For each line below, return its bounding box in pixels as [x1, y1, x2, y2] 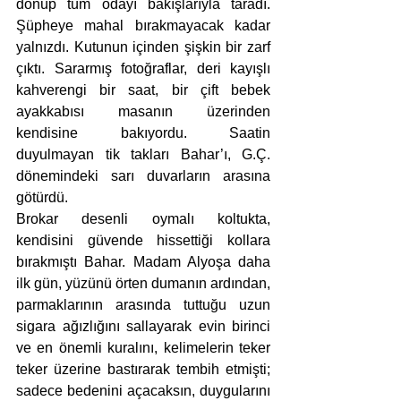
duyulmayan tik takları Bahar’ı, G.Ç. [16, 147, 270, 162]
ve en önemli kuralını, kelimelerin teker [16, 340, 270, 355]
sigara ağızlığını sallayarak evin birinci [16, 319, 270, 334]
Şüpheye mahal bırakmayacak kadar [16, 18, 270, 33]
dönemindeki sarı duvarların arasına [16, 168, 270, 183]
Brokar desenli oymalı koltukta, [16, 211, 270, 226]
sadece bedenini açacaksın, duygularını [16, 383, 270, 398]
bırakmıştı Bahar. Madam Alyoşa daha [16, 254, 270, 269]
